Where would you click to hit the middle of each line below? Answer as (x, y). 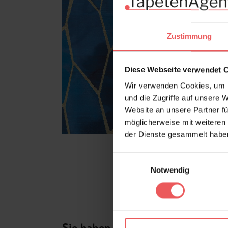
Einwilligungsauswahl (148, 158)
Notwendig (170, 170)
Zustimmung (189, 36)
